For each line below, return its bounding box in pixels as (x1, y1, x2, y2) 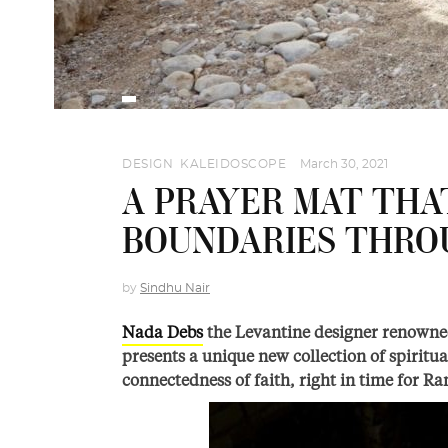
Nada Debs (122, 322, 203, 342)
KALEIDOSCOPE (180, 158, 286, 170)
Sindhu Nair (140, 282, 210, 294)
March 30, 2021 (300, 158, 388, 170)
